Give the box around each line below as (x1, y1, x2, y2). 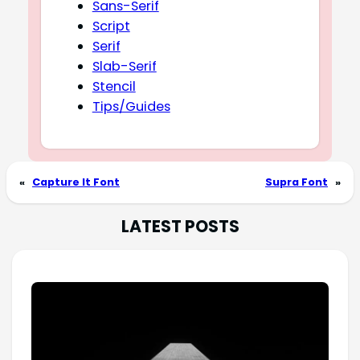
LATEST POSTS (121, 214, 239, 238)
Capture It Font (32, 174, 120, 190)
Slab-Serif (92, 56, 157, 76)
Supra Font (265, 174, 328, 190)
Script (92, 16, 130, 35)
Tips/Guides (92, 96, 170, 116)
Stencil (92, 76, 136, 96)
